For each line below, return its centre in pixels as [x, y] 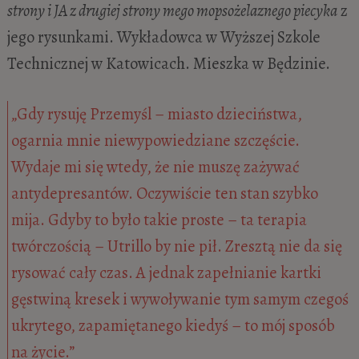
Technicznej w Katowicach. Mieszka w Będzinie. [168, 63]
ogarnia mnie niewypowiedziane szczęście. [156, 141]
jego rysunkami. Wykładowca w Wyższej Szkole [163, 36]
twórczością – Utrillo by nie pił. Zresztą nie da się [177, 246]
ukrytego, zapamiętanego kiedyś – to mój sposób [173, 326]
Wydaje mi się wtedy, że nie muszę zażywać [156, 167]
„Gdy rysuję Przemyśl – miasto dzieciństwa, [157, 114]
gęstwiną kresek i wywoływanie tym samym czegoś [180, 299]
